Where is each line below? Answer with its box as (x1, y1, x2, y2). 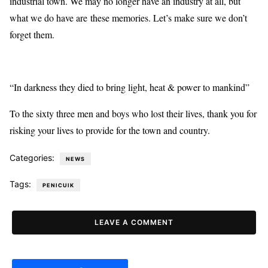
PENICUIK (42, 182, 74, 189)
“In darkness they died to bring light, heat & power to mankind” (10, 81, 249, 94)
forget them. (10, 28, 54, 41)
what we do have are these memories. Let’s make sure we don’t (10, 11, 247, 25)
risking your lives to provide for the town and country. (10, 124, 210, 137)
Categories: (10, 153, 57, 163)
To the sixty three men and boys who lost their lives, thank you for (10, 107, 257, 120)
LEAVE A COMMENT (95, 217, 173, 227)
